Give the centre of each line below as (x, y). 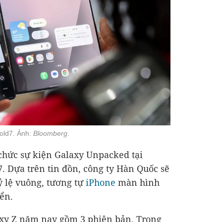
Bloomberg (50, 133)
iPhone (101, 182)
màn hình (138, 182)
